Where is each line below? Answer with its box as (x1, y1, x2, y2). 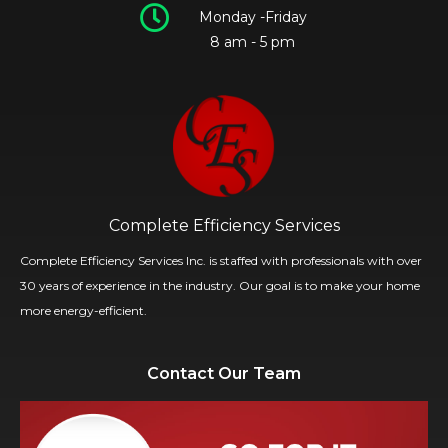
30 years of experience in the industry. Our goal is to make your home (20, 278, 420, 293)
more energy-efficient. (20, 303, 147, 318)
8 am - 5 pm (210, 33, 296, 51)
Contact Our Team (147, 364, 301, 383)
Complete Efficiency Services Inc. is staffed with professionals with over (20, 253, 422, 268)
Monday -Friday (198, 8, 307, 26)
